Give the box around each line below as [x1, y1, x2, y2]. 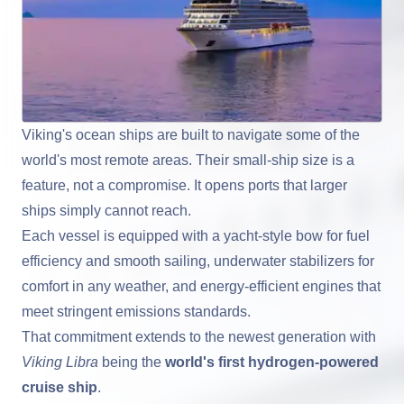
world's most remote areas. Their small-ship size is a [22, 151, 354, 168]
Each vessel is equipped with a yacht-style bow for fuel [22, 227, 370, 243]
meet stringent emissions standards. [22, 303, 251, 319]
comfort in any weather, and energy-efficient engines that [22, 278, 381, 294]
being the [98, 353, 165, 370]
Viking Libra [22, 353, 98, 370]
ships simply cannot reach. [22, 202, 191, 218]
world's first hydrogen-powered [165, 353, 379, 370]
